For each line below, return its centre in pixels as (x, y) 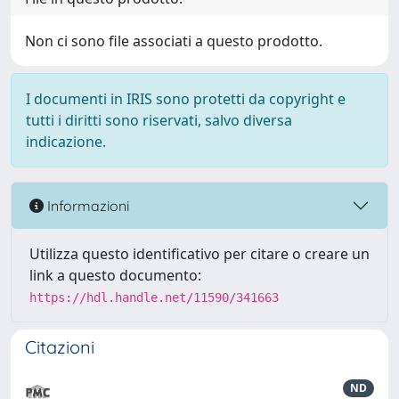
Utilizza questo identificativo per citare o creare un (199, 254)
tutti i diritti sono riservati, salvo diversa (159, 120)
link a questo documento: (115, 275)
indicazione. (66, 142)
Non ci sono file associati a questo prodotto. (174, 41)
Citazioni (60, 347)
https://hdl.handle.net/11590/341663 (154, 297)
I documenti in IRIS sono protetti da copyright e (186, 99)
